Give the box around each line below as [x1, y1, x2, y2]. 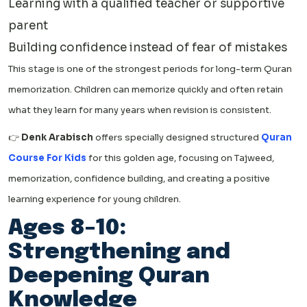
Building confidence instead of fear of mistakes [8, 40, 287, 56]
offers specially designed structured [93, 132, 261, 144]
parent [8, 19, 48, 34]
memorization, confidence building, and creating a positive [8, 173, 270, 185]
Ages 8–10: [8, 217, 126, 241]
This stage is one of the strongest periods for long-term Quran [8, 63, 292, 75]
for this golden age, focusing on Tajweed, [86, 152, 274, 164]
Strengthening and [8, 241, 230, 265]
